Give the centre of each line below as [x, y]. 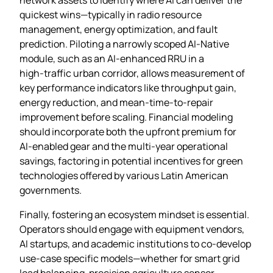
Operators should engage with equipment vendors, [132, 229]
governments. [51, 190]
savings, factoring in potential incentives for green [131, 161]
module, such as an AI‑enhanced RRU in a [112, 58]
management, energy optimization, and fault [119, 29]
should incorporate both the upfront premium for [128, 131]
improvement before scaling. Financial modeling [126, 117]
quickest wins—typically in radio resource [111, 14]
